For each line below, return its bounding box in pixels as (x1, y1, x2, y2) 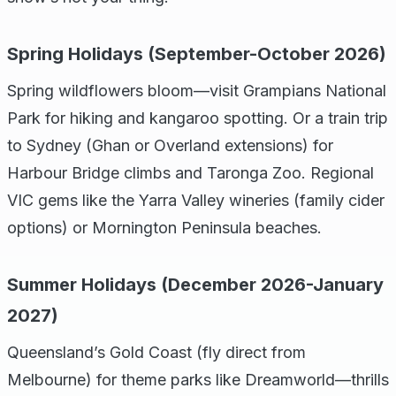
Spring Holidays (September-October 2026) (7, 43, 386, 65)
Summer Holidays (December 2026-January (7, 274, 384, 295)
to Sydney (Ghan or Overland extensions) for (7, 136, 333, 155)
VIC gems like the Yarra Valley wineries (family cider (7, 191, 385, 209)
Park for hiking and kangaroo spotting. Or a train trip (7, 109, 388, 127)
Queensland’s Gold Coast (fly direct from (7, 343, 306, 362)
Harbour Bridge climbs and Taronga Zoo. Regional (7, 164, 374, 182)
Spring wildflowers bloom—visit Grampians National (7, 81, 386, 100)
